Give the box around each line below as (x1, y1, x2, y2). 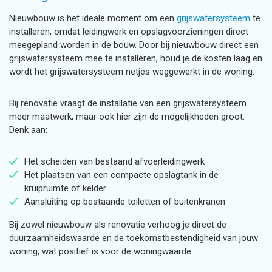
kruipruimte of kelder (24, 183, 106, 194)
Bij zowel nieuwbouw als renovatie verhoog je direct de (9, 219, 226, 230)
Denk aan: (9, 124, 47, 135)
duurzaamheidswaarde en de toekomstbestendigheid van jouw (9, 233, 258, 243)
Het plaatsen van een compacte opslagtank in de (24, 169, 219, 180)
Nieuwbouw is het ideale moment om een (9, 13, 177, 24)
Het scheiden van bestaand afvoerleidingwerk (24, 156, 205, 167)
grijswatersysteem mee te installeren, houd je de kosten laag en (9, 53, 262, 64)
